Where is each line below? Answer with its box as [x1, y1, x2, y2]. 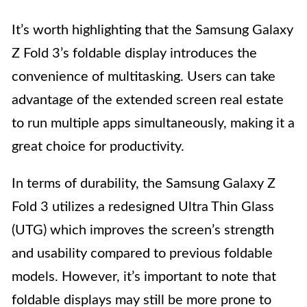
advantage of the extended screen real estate [12, 93, 284, 108]
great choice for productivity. [12, 140, 184, 154]
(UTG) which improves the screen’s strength [12, 223, 274, 238]
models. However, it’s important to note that [12, 270, 276, 284]
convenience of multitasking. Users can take [12, 70, 275, 84]
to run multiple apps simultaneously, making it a [12, 116, 295, 131]
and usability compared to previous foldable [12, 247, 273, 261]
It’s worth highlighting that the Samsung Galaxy [12, 23, 293, 38]
